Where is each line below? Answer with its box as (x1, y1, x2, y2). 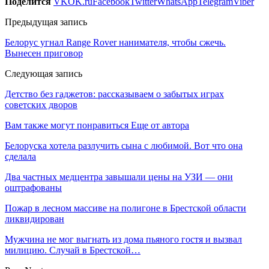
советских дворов (5, 99, 77, 110)
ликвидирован (5, 213, 64, 224)
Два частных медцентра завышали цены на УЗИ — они (5, 171, 233, 182)
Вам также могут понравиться (5, 119, 128, 130)
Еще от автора (131, 119, 189, 130)
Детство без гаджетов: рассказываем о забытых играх (5, 88, 224, 99)
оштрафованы (5, 182, 62, 193)
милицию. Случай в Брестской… (5, 244, 141, 255)
